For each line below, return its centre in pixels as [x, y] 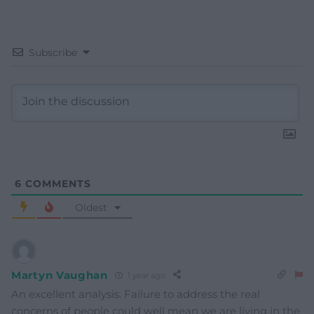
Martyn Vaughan [60, 275]
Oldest [91, 208]
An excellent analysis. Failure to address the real [136, 294]
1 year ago [145, 275]
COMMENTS [56, 184]
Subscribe [53, 53]
